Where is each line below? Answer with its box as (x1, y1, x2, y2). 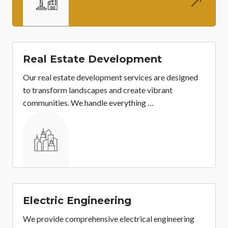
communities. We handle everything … (23, 98, 154, 108)
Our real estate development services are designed (23, 72, 198, 82)
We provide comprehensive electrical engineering (23, 214, 194, 224)
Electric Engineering (23, 194, 131, 207)
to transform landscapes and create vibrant (23, 85, 173, 95)
